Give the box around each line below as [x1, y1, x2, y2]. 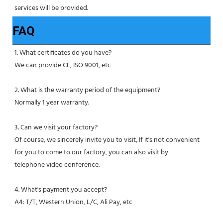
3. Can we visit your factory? [14, 122, 98, 134]
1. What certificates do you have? [14, 47, 111, 59]
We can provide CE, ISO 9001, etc [14, 60, 111, 72]
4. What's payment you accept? [14, 184, 107, 196]
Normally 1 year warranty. [14, 97, 89, 109]
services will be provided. [14, 2, 88, 14]
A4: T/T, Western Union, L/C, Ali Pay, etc [14, 197, 132, 209]
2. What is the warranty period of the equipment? [14, 85, 160, 97]
